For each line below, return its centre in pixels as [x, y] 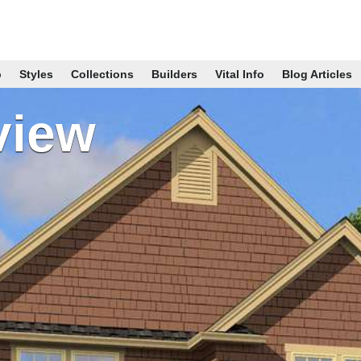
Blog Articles [317, 74]
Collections [102, 74]
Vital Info [239, 74]
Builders [174, 74]
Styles [36, 74]
